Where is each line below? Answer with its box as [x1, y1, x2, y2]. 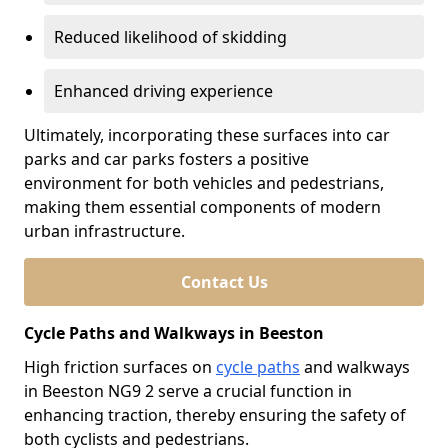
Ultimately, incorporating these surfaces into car [24, 124, 390, 146]
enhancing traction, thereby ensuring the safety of [24, 404, 406, 426]
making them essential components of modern [24, 196, 381, 218]
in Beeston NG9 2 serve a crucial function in [24, 380, 352, 402]
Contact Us [180, 271, 268, 293]
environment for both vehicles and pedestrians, [24, 172, 384, 194]
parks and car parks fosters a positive [24, 148, 309, 170]
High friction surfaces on [24, 356, 216, 378]
